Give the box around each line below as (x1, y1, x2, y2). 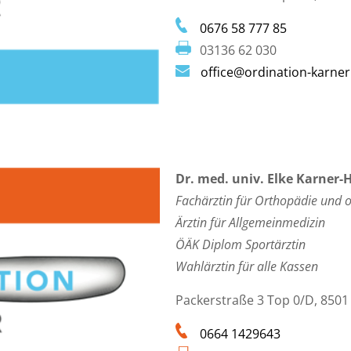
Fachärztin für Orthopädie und (175, 192, 345, 210)
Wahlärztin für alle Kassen (175, 258, 318, 276)
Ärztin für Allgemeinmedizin (175, 214, 325, 232)
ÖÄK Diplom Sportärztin (175, 236, 306, 254)
